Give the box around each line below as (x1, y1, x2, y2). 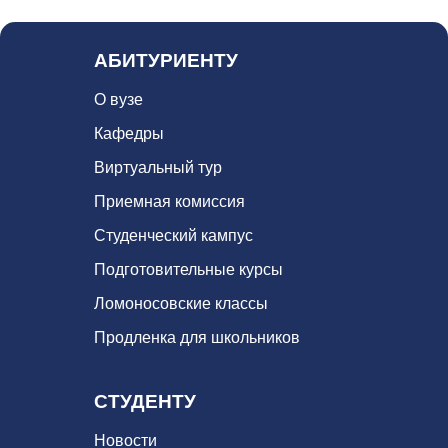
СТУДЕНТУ (94, 391, 196, 413)
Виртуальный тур (94, 158, 222, 176)
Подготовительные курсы (94, 260, 283, 278)
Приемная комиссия (94, 192, 245, 210)
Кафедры (94, 124, 164, 142)
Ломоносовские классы (94, 294, 268, 312)
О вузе (94, 90, 143, 108)
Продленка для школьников (94, 328, 300, 346)
